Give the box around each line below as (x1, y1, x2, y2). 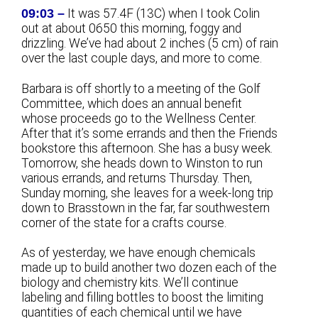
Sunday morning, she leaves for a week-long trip (21, 185, 274, 200)
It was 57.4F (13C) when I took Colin (65, 6, 261, 21)
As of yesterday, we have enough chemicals (21, 245, 256, 260)
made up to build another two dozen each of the (21, 260, 278, 275)
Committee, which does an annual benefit (21, 96, 243, 111)
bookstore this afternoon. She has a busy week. (21, 141, 273, 155)
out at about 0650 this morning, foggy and (21, 21, 242, 36)
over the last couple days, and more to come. (21, 51, 263, 66)
